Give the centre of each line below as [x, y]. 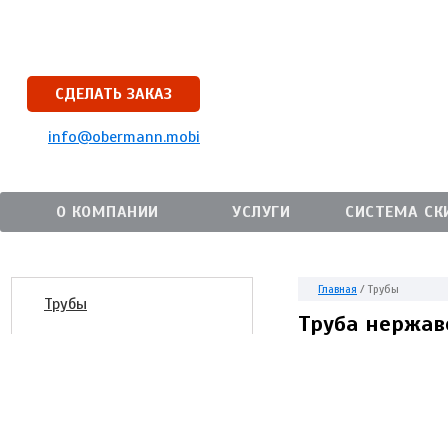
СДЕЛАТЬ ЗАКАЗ [113, 94]
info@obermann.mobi [124, 137]
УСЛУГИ [261, 212]
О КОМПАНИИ [107, 212]
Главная [337, 289]
